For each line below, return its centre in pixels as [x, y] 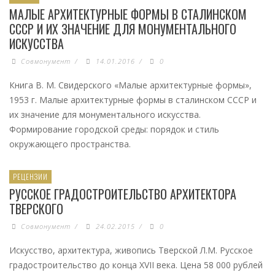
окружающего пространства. [70, 144]
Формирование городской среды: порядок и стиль [114, 129]
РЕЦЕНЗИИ [30, 176]
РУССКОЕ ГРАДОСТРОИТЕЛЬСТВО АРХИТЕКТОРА [123, 194]
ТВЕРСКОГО [36, 209]
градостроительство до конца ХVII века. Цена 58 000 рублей [136, 265]
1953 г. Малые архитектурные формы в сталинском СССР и [133, 100]
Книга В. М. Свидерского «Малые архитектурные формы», [130, 85]
